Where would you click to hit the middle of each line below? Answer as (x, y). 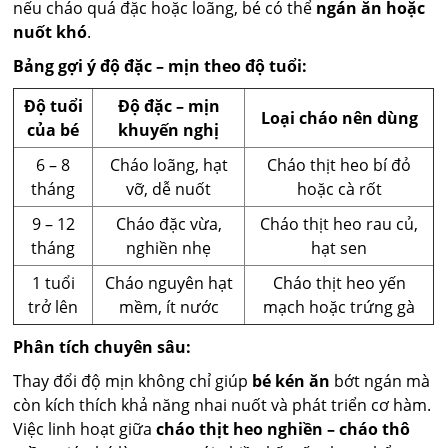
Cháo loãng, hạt (168, 165)
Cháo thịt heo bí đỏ (339, 165)
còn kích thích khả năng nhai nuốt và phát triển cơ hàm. (222, 405)
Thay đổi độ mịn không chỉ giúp (133, 381)
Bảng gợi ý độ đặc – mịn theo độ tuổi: (160, 66)
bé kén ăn (291, 381)
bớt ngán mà (380, 381)
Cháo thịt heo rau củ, (339, 224)
